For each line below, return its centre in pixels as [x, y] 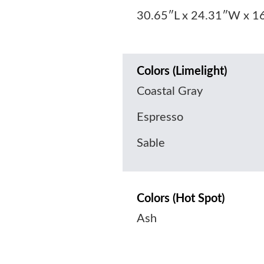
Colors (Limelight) [182, 71]
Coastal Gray [170, 91]
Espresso [160, 117]
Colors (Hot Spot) [181, 199]
